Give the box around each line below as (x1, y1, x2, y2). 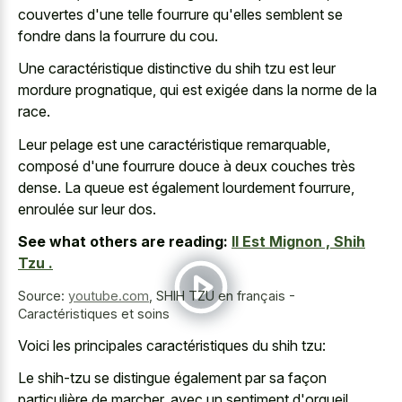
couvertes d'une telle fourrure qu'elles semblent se (18, 4, 343, 23)
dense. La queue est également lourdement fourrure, (18, 178, 354, 197)
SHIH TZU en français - (156, 288, 295, 304)
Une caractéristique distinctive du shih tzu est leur (18, 59, 336, 78)
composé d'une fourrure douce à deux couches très (18, 156, 355, 175)
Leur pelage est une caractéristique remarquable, (18, 135, 330, 153)
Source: (18, 288, 68, 304)
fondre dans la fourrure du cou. (18, 26, 218, 45)
